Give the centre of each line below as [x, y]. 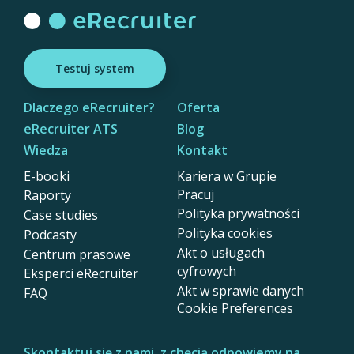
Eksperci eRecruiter [81, 274]
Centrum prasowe [77, 254]
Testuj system [95, 68]
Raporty [47, 196]
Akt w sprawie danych [241, 290]
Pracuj [196, 194]
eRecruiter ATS [71, 128]
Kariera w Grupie [227, 176]
